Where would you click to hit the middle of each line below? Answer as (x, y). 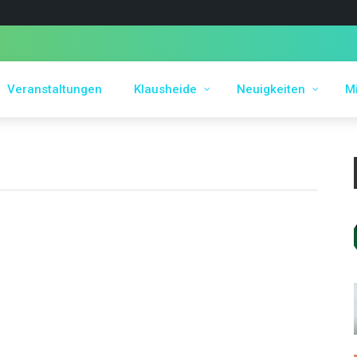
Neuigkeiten (271, 89)
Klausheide (165, 89)
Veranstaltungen (55, 89)
